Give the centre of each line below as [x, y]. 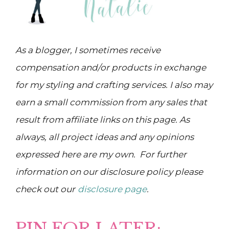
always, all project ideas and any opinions [105, 137]
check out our [45, 189]
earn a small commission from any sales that [111, 102]
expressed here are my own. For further [101, 154]
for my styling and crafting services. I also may [114, 85]
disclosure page [112, 189]
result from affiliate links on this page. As [102, 119]
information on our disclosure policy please [109, 171]
